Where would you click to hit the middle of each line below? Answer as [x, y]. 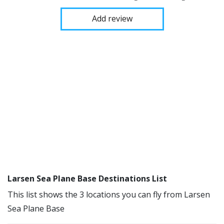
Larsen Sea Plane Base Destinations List [87, 178]
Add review [112, 18]
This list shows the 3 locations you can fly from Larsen [109, 194]
